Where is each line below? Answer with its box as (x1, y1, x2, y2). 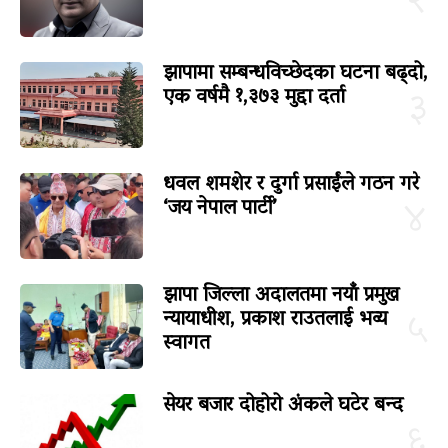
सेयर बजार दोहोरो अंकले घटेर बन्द (162, 387, 403, 426)
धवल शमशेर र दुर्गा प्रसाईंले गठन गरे (162, 165, 419, 204)
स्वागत (162, 324, 210, 363)
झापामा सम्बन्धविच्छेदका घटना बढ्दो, (162, 54, 428, 93)
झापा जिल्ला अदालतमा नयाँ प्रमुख (162, 276, 399, 315)
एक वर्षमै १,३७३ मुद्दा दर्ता (162, 78, 345, 117)
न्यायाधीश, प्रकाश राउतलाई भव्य (162, 300, 387, 339)
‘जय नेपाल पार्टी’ (162, 189, 276, 228)
